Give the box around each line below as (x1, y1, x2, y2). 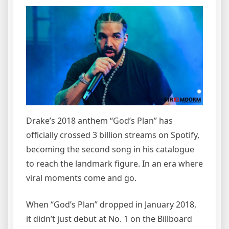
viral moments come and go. (26, 172, 139, 184)
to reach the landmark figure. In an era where (26, 158, 203, 170)
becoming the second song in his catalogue (26, 144, 194, 155)
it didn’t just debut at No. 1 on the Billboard (26, 213, 192, 225)
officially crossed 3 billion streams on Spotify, (26, 129, 199, 141)
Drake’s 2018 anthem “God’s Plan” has (26, 115, 173, 127)
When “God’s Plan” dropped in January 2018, (26, 199, 196, 211)
